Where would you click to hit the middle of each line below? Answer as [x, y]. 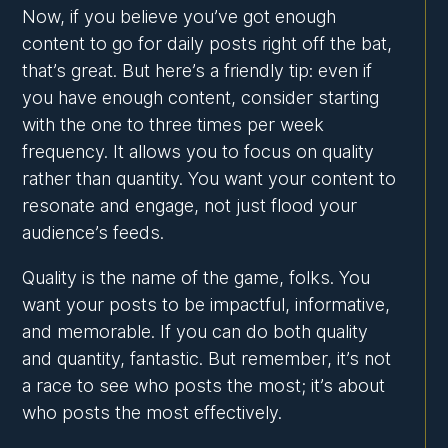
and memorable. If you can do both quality [195, 332]
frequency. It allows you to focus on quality [198, 152]
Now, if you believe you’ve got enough [179, 17]
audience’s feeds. [93, 233]
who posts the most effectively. [152, 413]
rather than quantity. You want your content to [209, 179]
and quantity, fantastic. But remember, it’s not [207, 359]
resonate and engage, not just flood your [190, 206]
